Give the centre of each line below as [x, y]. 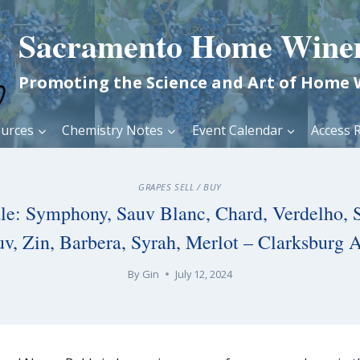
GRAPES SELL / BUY [180, 186]
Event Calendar [237, 130]
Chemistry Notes [113, 130]
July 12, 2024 [203, 274]
